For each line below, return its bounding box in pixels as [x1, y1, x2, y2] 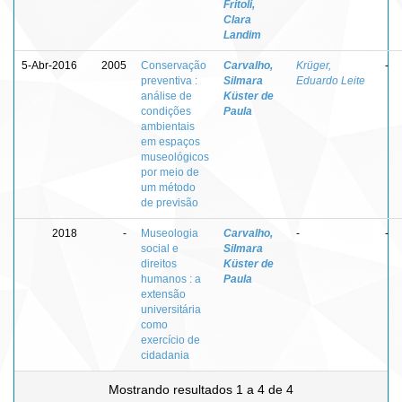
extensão [141, 287, 186, 301]
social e [141, 241, 179, 255]
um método [141, 180, 196, 194]
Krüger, [296, 58, 331, 72]
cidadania [141, 348, 189, 362]
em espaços [141, 135, 200, 148]
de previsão [141, 196, 198, 209]
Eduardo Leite [296, 74, 365, 87]
